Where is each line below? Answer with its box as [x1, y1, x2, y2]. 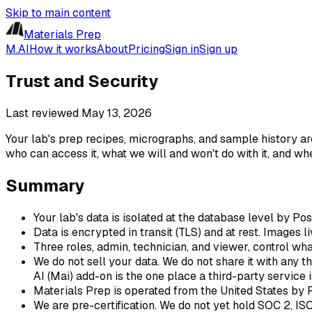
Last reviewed [6, 105, 81, 120]
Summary [6, 174, 84, 196]
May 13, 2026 [81, 105, 152, 120]
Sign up [199, 42, 237, 56]
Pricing [128, 42, 165, 56]
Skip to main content [6, 6, 111, 20]
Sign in [165, 42, 199, 56]
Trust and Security [6, 70, 158, 92]
